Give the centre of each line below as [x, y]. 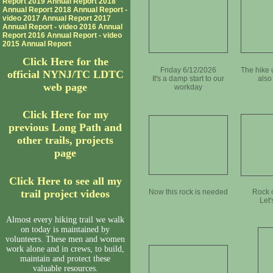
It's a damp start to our [188, 79]
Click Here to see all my [65, 181]
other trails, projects [65, 140]
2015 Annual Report [37, 44]
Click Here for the [65, 62]
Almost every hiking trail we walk [65, 220]
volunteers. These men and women [65, 239]
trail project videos [65, 193]
